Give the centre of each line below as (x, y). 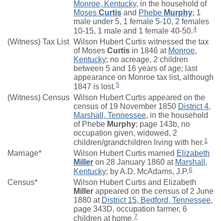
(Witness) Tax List (38, 42)
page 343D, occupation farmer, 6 (130, 209)
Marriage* (24, 153)
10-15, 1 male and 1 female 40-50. (133, 31)
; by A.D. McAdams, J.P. (147, 172)
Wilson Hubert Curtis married (125, 153)
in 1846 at (149, 51)
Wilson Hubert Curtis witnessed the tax (141, 42)
